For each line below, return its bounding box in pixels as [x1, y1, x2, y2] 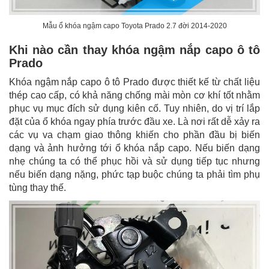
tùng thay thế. [9, 183, 66, 193]
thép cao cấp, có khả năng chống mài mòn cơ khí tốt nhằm [9, 90, 260, 101]
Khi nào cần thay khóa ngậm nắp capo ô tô [9, 43, 260, 57]
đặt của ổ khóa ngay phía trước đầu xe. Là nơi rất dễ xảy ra [9, 116, 260, 127]
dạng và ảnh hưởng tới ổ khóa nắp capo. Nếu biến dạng [9, 143, 260, 154]
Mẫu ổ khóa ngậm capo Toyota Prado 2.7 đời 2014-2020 [42, 22, 227, 31]
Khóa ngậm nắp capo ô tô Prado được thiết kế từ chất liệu [9, 77, 260, 88]
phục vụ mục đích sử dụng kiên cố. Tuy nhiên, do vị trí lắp [9, 103, 260, 114]
